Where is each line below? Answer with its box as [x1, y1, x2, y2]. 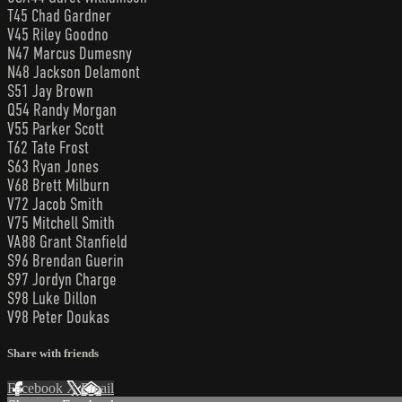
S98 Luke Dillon [7, 288, 97, 308]
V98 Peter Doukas [7, 307, 109, 327]
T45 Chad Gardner [7, 5, 111, 25]
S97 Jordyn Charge [7, 269, 117, 289]
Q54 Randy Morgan [7, 100, 117, 119]
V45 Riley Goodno [7, 24, 109, 44]
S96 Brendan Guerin [7, 250, 124, 270]
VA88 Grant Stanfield [7, 232, 127, 251]
